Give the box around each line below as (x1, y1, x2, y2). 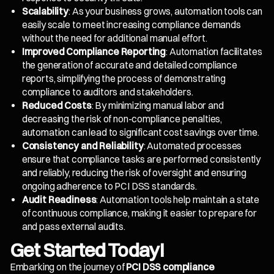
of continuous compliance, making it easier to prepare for (21, 207, 257, 220)
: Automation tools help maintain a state (96, 194, 260, 206)
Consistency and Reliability (21, 140, 144, 152)
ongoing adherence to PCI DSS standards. (21, 180, 197, 193)
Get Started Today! (9, 238, 165, 262)
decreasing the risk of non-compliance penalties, (21, 113, 223, 125)
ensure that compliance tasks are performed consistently (21, 154, 261, 166)
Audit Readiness (21, 194, 97, 206)
